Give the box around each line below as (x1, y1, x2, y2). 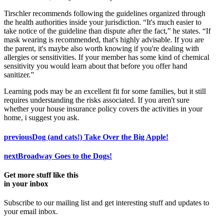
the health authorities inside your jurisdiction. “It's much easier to (4, 18, 201, 27)
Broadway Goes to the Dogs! (18, 151, 112, 160)
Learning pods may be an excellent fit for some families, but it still (4, 87, 206, 96)
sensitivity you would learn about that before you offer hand (4, 62, 187, 71)
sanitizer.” (4, 71, 34, 79)
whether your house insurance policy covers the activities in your (4, 105, 202, 113)
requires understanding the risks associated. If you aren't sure (4, 96, 189, 105)
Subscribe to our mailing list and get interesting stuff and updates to (4, 199, 209, 207)
